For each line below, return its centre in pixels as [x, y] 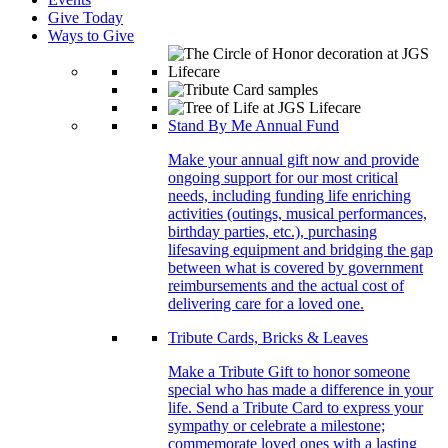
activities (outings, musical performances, [297, 214]
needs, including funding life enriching [289, 196]
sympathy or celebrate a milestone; [276, 426]
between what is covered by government [295, 268]
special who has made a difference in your [300, 390]
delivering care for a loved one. [266, 304]
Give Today [85, 18]
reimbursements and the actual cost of [286, 286]
